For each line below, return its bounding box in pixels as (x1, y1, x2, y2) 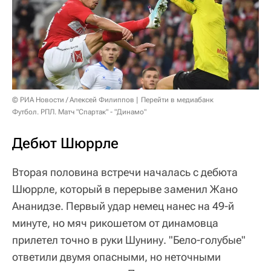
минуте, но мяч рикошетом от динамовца (12, 217, 218, 230)
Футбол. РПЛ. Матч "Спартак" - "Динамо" (12, 108, 146, 117)
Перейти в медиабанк (141, 96, 214, 105)
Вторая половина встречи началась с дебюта (12, 166, 238, 179)
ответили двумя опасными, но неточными (12, 250, 221, 264)
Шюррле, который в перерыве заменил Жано (12, 183, 238, 196)
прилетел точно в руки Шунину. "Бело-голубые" (12, 233, 246, 247)
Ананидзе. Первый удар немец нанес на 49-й (12, 200, 234, 213)
